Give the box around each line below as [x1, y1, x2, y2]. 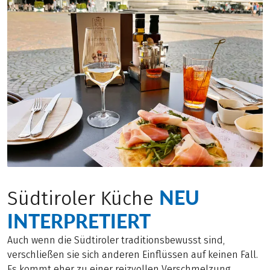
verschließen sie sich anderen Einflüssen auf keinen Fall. [7, 248, 258, 260]
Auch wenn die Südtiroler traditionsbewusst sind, [7, 234, 225, 246]
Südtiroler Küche [7, 186, 159, 210]
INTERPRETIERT [7, 209, 151, 233]
